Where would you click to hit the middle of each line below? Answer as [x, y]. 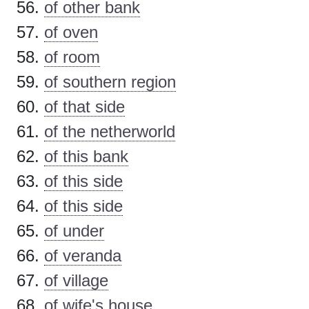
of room [72, 57]
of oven [71, 32]
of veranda [83, 256]
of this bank [86, 157]
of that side [84, 107]
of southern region [110, 82]
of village [76, 281]
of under [74, 231]
